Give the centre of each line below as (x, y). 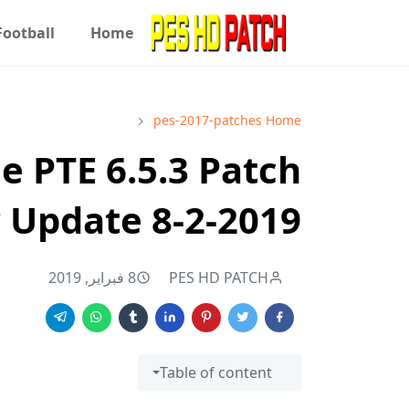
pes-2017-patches (208, 120)
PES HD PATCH (219, 278)
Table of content (216, 372)
